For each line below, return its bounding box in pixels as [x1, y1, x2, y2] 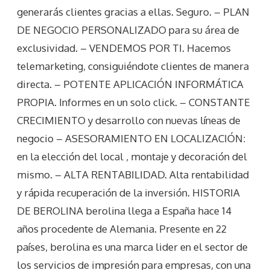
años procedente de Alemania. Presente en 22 [17, 222, 227, 236]
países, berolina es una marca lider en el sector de [17, 240, 248, 254]
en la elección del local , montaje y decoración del [17, 150, 247, 163]
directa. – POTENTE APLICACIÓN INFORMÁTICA [17, 78, 243, 91]
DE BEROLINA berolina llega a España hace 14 [17, 204, 231, 218]
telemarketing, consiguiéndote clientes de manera [17, 60, 249, 73]
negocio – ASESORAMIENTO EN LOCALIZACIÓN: [17, 132, 245, 145]
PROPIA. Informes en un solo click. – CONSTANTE [17, 96, 250, 109]
